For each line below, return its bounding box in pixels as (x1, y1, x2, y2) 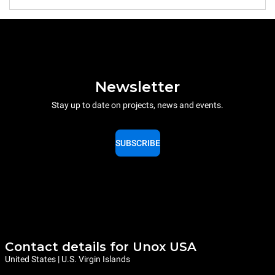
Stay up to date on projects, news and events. (52, 99, 223, 110)
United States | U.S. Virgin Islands (5, 254, 130, 264)
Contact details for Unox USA (5, 239, 196, 254)
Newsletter (95, 77, 180, 96)
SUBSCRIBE (115, 137, 160, 148)
